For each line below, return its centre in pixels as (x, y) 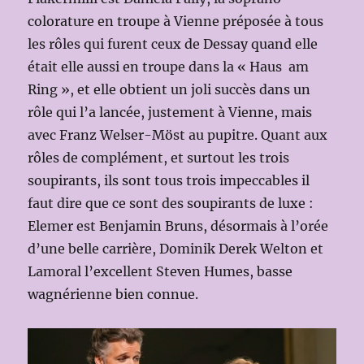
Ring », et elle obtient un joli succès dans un (169, 89)
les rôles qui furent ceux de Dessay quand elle (173, 43)
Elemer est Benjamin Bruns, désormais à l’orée (178, 225)
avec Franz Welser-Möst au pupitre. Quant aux (178, 134)
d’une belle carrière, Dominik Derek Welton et (176, 248)
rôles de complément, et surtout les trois (159, 157)
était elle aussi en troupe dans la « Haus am (169, 66)
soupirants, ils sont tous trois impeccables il (169, 180)
